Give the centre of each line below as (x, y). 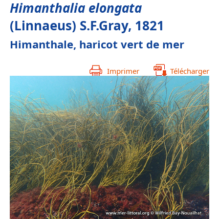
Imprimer (123, 71)
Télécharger (190, 71)
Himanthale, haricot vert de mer (97, 44)
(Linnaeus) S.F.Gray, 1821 (87, 25)
